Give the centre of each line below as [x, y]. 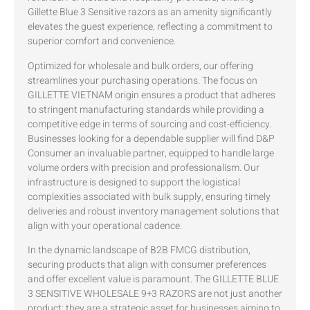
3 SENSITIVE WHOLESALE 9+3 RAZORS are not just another [155, 294]
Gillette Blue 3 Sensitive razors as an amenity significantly [150, 12]
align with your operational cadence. [105, 226]
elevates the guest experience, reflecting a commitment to [150, 27]
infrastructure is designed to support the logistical [134, 182]
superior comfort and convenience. [102, 42]
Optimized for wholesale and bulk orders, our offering [140, 66]
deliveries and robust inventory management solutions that [154, 211]
